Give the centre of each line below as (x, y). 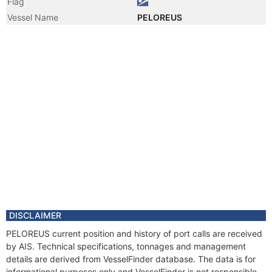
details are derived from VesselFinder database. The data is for (131, 259)
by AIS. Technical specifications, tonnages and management (126, 246)
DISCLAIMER (35, 215)
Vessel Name (33, 17)
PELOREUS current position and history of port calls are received (134, 233)
